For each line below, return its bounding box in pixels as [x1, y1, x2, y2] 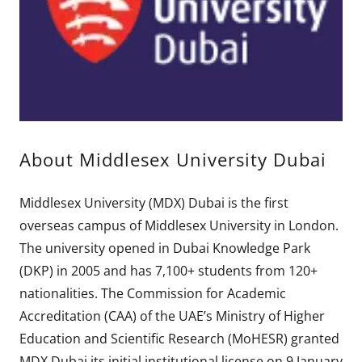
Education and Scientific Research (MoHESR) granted [19, 330, 339, 347]
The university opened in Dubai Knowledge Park [19, 239, 310, 257]
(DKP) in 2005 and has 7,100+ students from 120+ [19, 262, 318, 280]
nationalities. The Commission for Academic [19, 284, 286, 302]
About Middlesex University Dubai [19, 147, 326, 171]
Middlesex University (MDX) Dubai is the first [19, 194, 288, 212]
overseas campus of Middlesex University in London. [19, 217, 339, 234]
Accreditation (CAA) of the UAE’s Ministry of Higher [19, 307, 325, 325]
